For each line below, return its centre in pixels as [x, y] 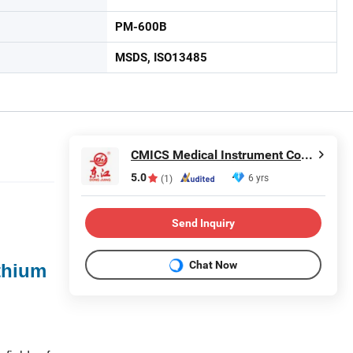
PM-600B [141, 27]
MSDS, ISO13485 [161, 58]
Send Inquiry [203, 223]
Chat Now [213, 264]
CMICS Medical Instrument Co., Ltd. [307, 155]
